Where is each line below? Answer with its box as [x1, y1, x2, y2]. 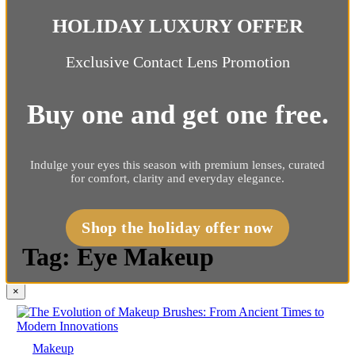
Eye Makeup [77, 242, 214, 272]
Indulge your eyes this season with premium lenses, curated [30, 158, 325, 171]
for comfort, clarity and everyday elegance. [71, 171, 284, 185]
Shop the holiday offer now [82, 218, 273, 236]
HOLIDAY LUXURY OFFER [52, 14, 303, 36]
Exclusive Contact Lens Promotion [65, 52, 290, 71]
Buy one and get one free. [26, 98, 329, 130]
